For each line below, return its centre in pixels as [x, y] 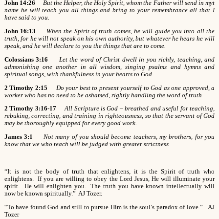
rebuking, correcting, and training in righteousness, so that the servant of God [109, 116]
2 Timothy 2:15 [26, 88]
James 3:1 [20, 137]
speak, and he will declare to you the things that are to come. [85, 46]
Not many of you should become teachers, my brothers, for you [129, 137]
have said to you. [27, 18]
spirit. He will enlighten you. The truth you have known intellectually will [109, 186]
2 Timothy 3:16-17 [30, 109]
